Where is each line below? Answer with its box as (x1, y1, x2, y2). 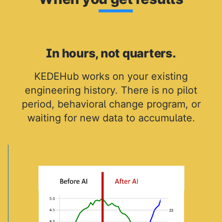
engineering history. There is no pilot (25, 84, 197, 96)
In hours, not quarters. (46, 46, 176, 60)
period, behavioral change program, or (21, 98, 201, 110)
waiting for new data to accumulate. (27, 111, 195, 124)
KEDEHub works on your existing (34, 70, 188, 82)
